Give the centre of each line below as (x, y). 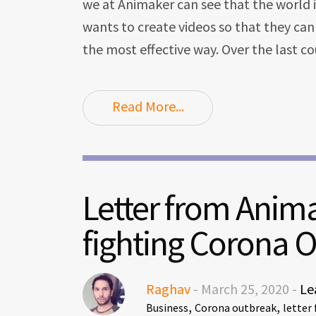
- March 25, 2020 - (245, 289)
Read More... (148, 106)
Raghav (168, 289)
